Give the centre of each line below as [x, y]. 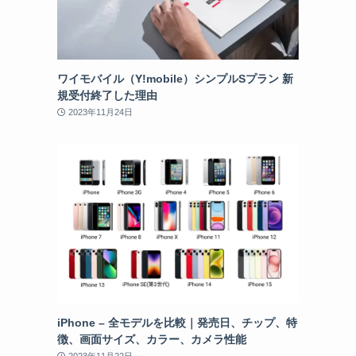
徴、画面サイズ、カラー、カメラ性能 [152, 340]
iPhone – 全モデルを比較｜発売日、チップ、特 [177, 323]
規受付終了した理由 [107, 95]
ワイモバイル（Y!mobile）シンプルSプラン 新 [175, 78]
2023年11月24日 [100, 112]
